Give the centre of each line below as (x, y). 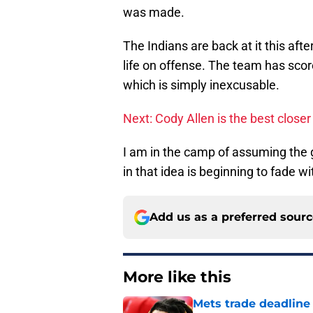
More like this (177, 277)
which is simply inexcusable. (201, 85)
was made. (154, 13)
